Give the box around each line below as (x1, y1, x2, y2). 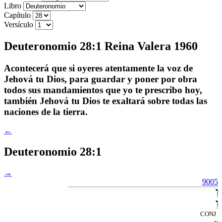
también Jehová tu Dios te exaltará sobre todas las (4, 95, 207, 106)
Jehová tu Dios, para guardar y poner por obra (4, 73, 197, 84)
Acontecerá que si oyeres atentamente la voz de (4, 62, 193, 73)
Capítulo (4, 10, 31, 19)
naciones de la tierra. (4, 106, 88, 117)
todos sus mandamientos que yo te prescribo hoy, (4, 84, 202, 95)
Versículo (4, 20, 33, 29)
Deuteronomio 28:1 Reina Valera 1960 (4, 39, 198, 53)
